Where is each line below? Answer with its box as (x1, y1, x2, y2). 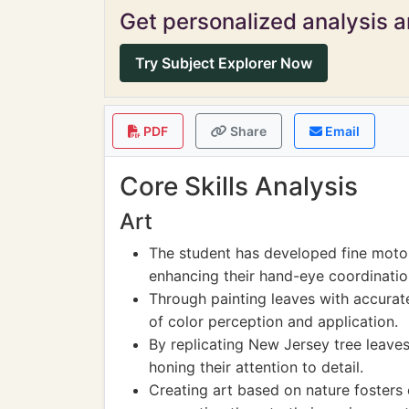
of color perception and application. (149, 312, 398, 330)
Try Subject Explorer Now (135, 54, 312, 72)
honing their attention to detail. (149, 358, 363, 376)
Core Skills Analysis (120, 171, 358, 202)
